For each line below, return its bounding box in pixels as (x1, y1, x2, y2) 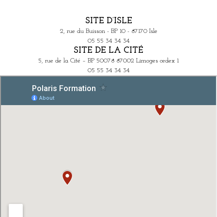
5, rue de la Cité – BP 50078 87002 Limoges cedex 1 (38, 57, 179, 64)
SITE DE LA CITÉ (74, 46, 143, 55)
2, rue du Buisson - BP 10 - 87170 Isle (60, 27, 157, 35)
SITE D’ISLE (85, 16, 132, 26)
